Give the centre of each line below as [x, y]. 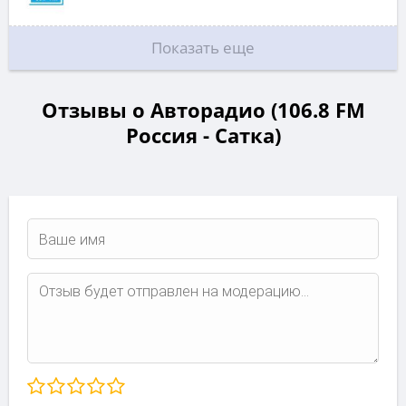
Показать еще [203, 48]
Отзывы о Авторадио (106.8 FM [203, 110]
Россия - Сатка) [203, 135]
